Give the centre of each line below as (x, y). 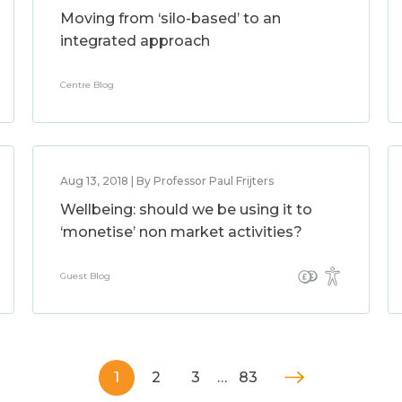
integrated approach (135, 41)
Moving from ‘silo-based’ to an (170, 18)
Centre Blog (87, 85)
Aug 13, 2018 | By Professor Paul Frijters (166, 181)
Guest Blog (85, 276)
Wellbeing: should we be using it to (186, 210)
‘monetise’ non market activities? (181, 232)
